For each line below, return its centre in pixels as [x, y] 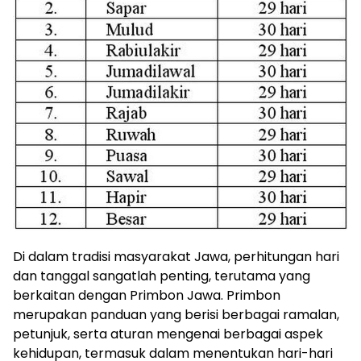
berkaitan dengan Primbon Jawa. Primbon [147, 295]
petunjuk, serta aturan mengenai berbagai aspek [168, 334]
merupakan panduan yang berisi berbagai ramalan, [176, 314]
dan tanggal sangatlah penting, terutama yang [162, 276]
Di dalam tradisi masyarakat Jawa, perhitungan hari [176, 256]
